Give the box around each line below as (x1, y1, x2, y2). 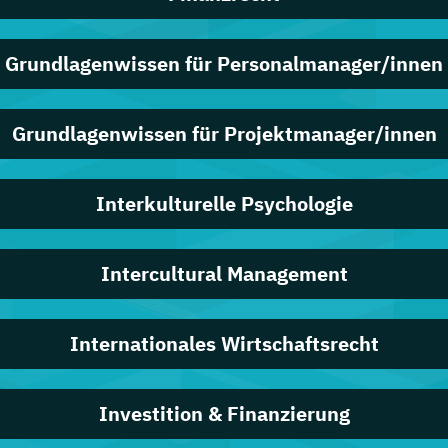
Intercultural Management (100, 259, 348, 287)
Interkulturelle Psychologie (95, 189, 353, 217)
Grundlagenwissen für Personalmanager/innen (5, 49, 443, 77)
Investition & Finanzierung (98, 399, 350, 427)
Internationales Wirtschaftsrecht (69, 329, 379, 357)
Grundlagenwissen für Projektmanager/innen (11, 119, 437, 147)
